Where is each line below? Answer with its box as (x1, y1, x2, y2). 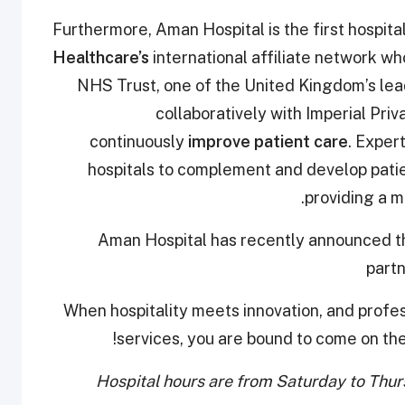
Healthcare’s (52, 48, 149, 68)
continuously (89, 132, 188, 152)
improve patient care (188, 132, 348, 152)
